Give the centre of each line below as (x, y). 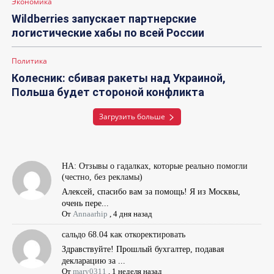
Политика (29, 61)
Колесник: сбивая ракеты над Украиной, (119, 78)
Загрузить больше (132, 116)
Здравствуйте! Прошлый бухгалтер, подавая (143, 249)
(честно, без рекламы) (102, 177)
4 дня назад (133, 213)
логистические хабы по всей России (108, 32)
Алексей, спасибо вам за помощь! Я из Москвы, (151, 191)
